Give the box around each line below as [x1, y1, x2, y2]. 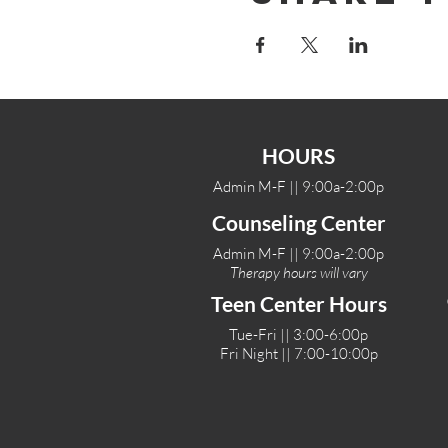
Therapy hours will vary [229, 263, 368, 282]
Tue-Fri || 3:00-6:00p [229, 325, 368, 344]
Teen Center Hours [210, 291, 387, 316]
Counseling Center [211, 210, 386, 235]
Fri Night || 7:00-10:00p [219, 344, 378, 363]
